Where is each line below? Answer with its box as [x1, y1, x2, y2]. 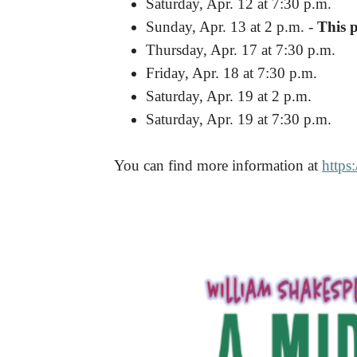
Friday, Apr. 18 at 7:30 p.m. [146, 65, 317, 81]
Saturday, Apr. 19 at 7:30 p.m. [146, 111, 331, 127]
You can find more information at [114, 157, 322, 174]
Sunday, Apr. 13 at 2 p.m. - [146, 18, 317, 35]
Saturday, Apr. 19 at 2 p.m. [146, 88, 316, 104]
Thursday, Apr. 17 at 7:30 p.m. [146, 41, 335, 58]
